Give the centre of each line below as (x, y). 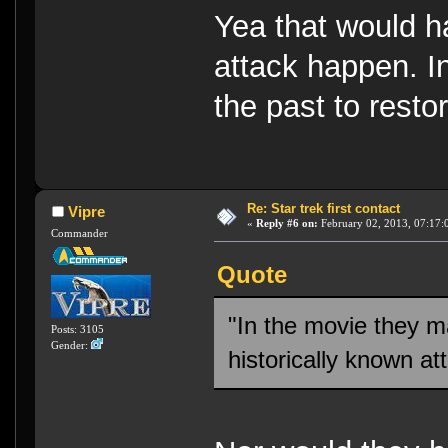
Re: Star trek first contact (323, 209)
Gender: (71, 345)
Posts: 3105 (78, 329)
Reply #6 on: (286, 223)
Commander (80, 232)
